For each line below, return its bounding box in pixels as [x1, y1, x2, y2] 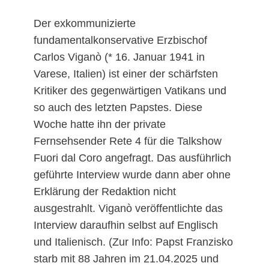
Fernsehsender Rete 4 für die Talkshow [34, 134, 222, 147]
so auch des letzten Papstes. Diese [34, 101, 202, 113]
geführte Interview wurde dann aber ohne [34, 168, 231, 181]
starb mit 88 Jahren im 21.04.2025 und [34, 252, 219, 265]
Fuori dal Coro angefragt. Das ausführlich [34, 151, 231, 164]
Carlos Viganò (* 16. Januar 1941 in [34, 50, 205, 63]
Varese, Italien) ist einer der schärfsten [34, 67, 218, 80]
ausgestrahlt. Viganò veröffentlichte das [34, 202, 223, 214]
